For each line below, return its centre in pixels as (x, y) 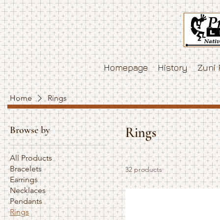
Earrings (24, 179)
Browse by (30, 130)
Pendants (26, 201)
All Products (31, 158)
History (173, 67)
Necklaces (28, 190)
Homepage (126, 67)
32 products (144, 169)
